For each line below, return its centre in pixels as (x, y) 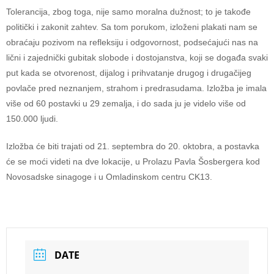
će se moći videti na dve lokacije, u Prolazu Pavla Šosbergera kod (133, 161)
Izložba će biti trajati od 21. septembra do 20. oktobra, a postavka (133, 146)
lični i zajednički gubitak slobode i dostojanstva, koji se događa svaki (137, 57)
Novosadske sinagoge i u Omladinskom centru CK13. (109, 176)
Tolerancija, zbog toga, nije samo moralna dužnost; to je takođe (128, 11)
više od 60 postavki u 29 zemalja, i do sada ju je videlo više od (126, 103)
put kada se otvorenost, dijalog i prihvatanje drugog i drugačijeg (129, 72)
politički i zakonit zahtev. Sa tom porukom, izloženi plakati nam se (132, 27)
